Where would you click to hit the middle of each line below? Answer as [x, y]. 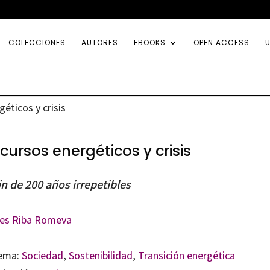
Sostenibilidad [100, 256]
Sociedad [42, 256]
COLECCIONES [37, 42]
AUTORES [100, 42]
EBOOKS [150, 42]
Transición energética [186, 256]
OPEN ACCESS [221, 42]
